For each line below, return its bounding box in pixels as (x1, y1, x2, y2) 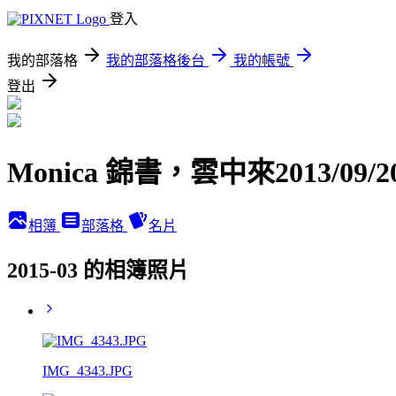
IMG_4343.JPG (42, 362, 133, 378)
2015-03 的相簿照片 (7, 258, 189, 282)
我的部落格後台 (106, 53, 205, 68)
